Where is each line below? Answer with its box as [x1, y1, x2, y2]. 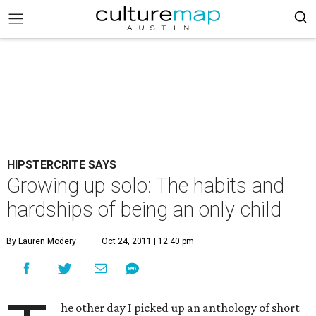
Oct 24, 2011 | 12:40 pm [102, 236, 194, 246]
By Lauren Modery [6, 236, 76, 246]
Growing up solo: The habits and [7, 174, 284, 197]
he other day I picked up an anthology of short [61, 300, 300, 315]
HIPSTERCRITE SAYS [7, 158, 116, 171]
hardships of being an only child [7, 197, 281, 221]
